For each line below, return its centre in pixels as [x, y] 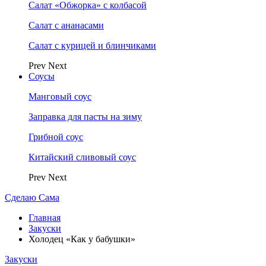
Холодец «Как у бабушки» [82, 239]
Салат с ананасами [66, 25]
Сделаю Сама [32, 197]
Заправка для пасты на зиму [85, 117]
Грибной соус [56, 137]
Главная [45, 218]
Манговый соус [60, 96]
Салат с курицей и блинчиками [92, 45]
